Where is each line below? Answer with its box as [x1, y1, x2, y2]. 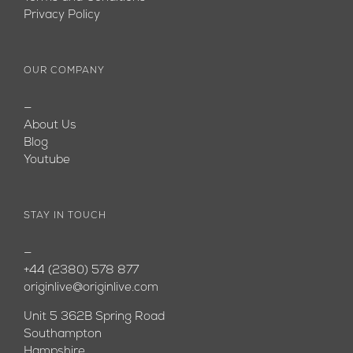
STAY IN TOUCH [24, 211, 106, 221]
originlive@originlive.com [24, 282, 158, 294]
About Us [24, 120, 76, 132]
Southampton [24, 329, 102, 340]
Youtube [24, 154, 70, 166]
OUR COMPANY [24, 66, 105, 76]
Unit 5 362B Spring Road [24, 311, 165, 323]
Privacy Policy [24, 9, 100, 21]
